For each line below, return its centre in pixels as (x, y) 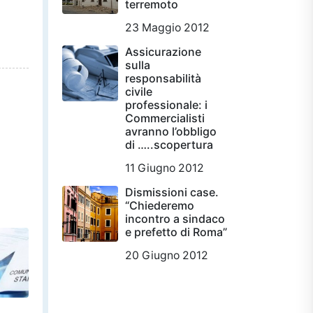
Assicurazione (163, 51)
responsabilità (163, 78)
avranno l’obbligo (171, 131)
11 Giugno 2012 (165, 168)
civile (139, 91)
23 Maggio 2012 (167, 27)
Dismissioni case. (172, 192)
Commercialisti (165, 118)
